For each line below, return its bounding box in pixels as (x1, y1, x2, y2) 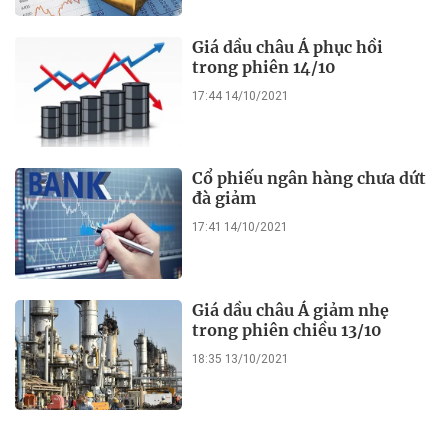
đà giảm (192, 188, 257, 209)
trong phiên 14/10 (192, 56, 337, 77)
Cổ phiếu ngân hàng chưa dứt (192, 168, 427, 189)
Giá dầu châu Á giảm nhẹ (192, 299, 390, 320)
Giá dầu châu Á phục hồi (192, 36, 384, 57)
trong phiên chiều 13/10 (192, 319, 383, 340)
